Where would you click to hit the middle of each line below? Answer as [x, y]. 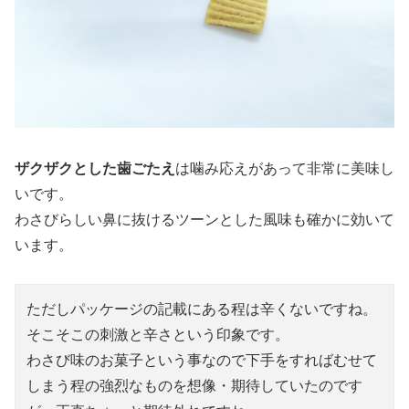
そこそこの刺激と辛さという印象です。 [158, 333]
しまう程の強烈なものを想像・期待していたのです [194, 384]
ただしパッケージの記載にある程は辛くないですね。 [202, 308]
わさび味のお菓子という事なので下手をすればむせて [202, 359]
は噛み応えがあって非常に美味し [285, 167]
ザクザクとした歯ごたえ [95, 167]
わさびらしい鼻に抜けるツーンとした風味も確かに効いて [204, 218]
